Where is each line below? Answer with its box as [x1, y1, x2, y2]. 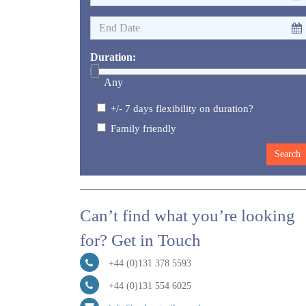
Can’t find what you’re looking [80, 206, 295, 225]
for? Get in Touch [80, 231, 201, 249]
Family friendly [111, 122, 176, 134]
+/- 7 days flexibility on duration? [111, 102, 253, 114]
